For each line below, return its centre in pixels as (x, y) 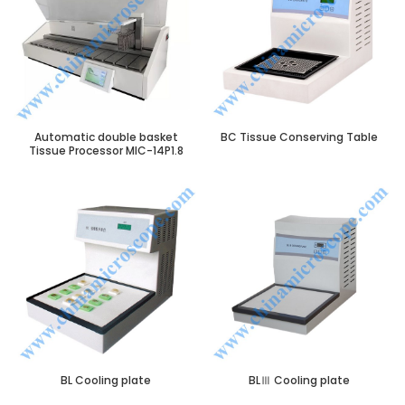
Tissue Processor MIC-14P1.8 (106, 151)
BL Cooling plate (106, 380)
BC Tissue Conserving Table (299, 137)
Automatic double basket (106, 137)
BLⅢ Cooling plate (299, 380)
